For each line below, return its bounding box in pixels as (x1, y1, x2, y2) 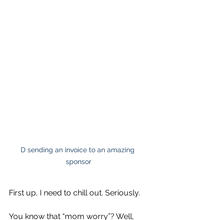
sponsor (66, 157, 91, 165)
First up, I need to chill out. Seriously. (9, 188, 140, 197)
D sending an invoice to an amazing (21, 145, 137, 154)
